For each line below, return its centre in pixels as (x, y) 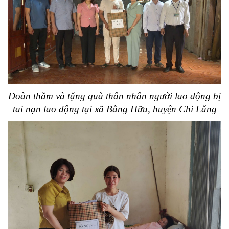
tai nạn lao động (47, 109)
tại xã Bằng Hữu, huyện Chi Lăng (149, 109)
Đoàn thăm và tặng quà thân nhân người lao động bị (114, 96)
